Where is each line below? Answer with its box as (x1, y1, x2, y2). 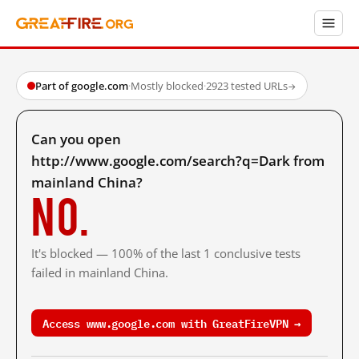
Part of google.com (35, 79, 128, 93)
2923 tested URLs (206, 79, 288, 93)
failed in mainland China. (31, 264, 168, 280)
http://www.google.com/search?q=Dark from (31, 151, 325, 170)
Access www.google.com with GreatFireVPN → (42, 313, 301, 332)
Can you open (31, 130, 121, 148)
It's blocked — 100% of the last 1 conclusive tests (31, 245, 301, 261)
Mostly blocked (131, 79, 204, 93)
